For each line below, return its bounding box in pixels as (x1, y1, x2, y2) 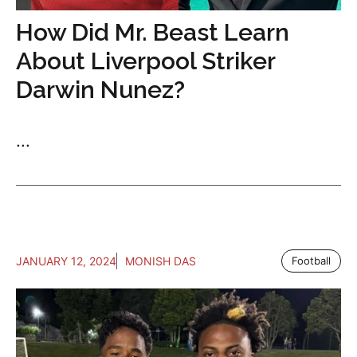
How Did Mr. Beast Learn (16, 18, 289, 46)
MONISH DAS (125, 254, 196, 268)
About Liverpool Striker (16, 47, 275, 75)
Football (292, 254, 331, 267)
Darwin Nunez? (16, 76, 185, 104)
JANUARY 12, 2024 (16, 254, 116, 268)
